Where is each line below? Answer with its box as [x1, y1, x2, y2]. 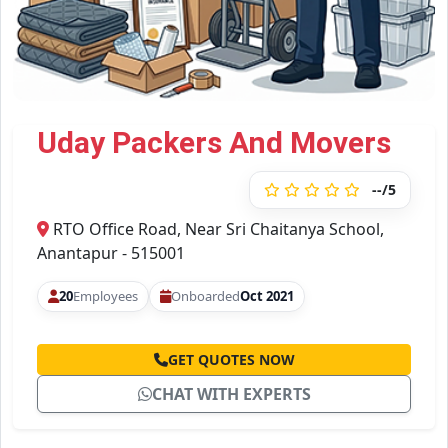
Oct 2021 [240, 287, 294, 306]
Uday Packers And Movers [37, 125, 391, 161]
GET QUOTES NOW [167, 350, 295, 370]
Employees [73, 287, 138, 306]
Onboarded [171, 287, 240, 306]
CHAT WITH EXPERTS [151, 383, 311, 406]
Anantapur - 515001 [37, 242, 185, 265]
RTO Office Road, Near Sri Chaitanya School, [49, 218, 384, 241]
